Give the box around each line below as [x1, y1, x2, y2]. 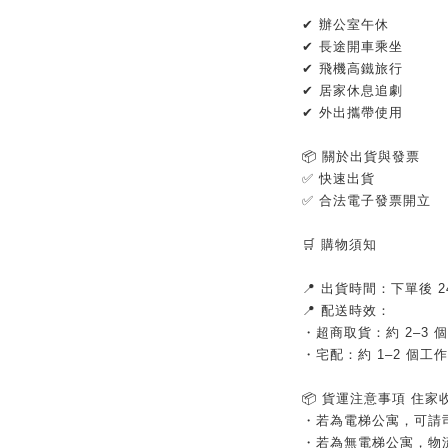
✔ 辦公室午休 [301, 17, 389, 32]
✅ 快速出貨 [301, 171, 380, 186]
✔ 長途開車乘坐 [301, 39, 403, 54]
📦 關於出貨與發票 [301, 149, 420, 164]
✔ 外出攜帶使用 [301, 105, 403, 120]
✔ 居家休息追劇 [301, 83, 403, 98]
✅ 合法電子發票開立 [301, 193, 436, 208]
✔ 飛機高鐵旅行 [301, 61, 403, 76]
